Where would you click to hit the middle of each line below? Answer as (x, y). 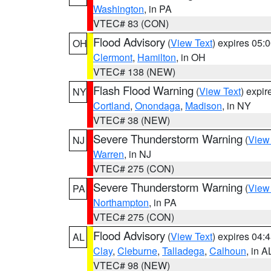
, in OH (191, 57)
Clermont (113, 57)
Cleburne (137, 251)
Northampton (121, 202)
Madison (204, 106)
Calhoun (228, 251)
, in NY (237, 106)
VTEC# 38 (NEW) (132, 120)
